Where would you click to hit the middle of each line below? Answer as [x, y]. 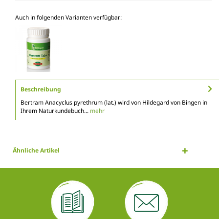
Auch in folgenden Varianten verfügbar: [68, 17]
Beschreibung [41, 89]
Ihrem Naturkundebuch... [55, 110]
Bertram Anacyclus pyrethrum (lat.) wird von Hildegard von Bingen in [114, 102]
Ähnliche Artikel [36, 150]
